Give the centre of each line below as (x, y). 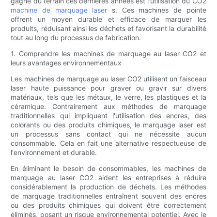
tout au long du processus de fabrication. (76, 38)
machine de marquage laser (61, 10)
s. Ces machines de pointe (159, 10)
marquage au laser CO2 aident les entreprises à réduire (108, 178)
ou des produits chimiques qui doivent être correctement (108, 205)
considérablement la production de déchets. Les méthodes (108, 187)
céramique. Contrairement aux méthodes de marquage (108, 107)
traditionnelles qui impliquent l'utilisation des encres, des (108, 116)
